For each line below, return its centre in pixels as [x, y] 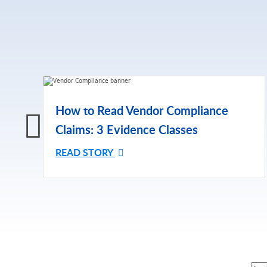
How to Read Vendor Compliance [142, 110]
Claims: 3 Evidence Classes [127, 129]
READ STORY [85, 152]
